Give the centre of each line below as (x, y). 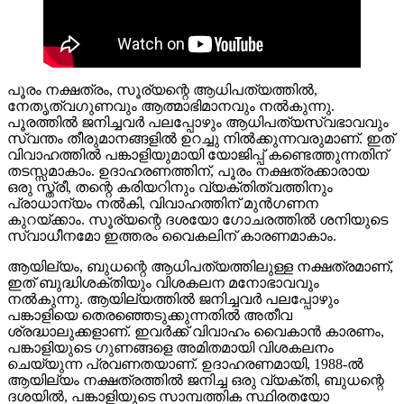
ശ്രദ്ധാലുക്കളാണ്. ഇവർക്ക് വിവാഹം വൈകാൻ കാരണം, (196, 331)
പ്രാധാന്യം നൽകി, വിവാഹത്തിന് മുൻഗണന (163, 203)
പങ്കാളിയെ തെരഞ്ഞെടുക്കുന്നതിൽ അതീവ (150, 315)
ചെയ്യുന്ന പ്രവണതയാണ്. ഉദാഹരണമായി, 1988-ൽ (185, 363)
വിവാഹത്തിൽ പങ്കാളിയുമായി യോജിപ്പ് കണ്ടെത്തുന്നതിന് (197, 154)
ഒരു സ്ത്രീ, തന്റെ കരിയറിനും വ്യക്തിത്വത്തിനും (170, 187)
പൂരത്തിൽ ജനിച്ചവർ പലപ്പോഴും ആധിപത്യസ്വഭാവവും (198, 122)
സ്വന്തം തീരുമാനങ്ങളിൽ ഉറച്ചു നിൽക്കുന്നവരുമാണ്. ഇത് (201, 138)
